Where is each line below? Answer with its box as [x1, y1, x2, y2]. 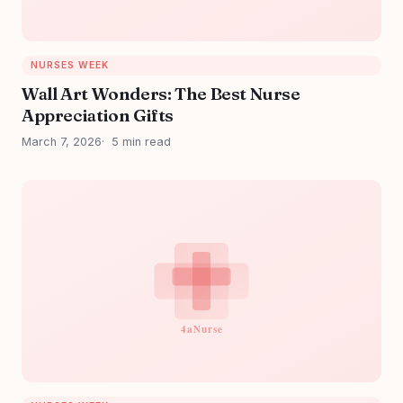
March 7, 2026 [22, 135, 102, 149]
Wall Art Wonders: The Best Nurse [22, 83, 300, 105]
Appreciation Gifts [22, 104, 175, 127]
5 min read [112, 135, 171, 149]
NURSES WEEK [30, 58, 110, 71]
